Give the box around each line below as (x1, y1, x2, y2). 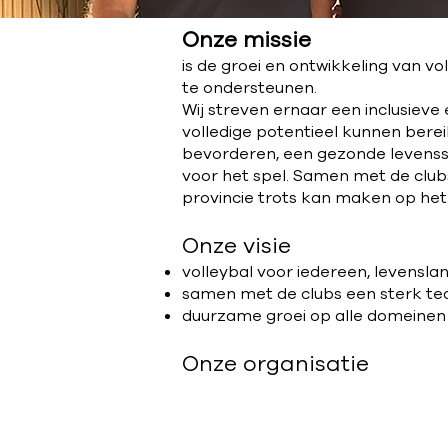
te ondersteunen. (182, 77, 317, 99)
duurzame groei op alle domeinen (182, 305, 446, 327)
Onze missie (182, 25, 311, 55)
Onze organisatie (182, 349, 369, 379)
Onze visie (182, 231, 291, 261)
